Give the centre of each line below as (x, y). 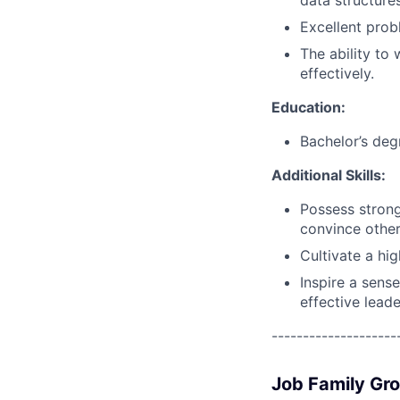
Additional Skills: (329, 175)
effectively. (337, 73)
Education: (308, 107)
